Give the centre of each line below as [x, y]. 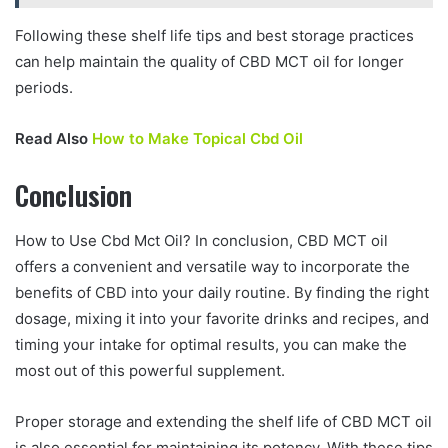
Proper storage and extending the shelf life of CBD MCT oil [223, 421]
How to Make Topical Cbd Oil [197, 139]
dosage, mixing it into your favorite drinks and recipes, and [222, 318]
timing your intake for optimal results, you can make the [211, 344]
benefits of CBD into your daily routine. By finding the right [222, 292]
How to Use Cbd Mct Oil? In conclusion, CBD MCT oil [201, 240]
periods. [44, 88]
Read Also [53, 139]
